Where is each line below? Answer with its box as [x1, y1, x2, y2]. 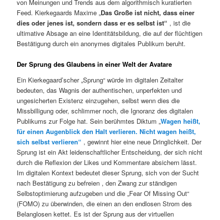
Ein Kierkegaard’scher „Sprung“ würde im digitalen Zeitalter [17, 75, 184, 84]
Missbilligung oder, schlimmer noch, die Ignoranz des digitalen [17, 106, 193, 115]
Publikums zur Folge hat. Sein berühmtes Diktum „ [17, 116, 161, 126]
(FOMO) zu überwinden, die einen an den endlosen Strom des [17, 198, 192, 208]
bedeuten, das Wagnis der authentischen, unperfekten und [17, 85, 182, 95]
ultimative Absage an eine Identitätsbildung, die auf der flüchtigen [17, 28, 203, 38]
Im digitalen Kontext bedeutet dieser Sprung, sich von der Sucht [17, 167, 199, 177]
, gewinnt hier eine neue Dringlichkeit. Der [82, 137, 202, 146]
